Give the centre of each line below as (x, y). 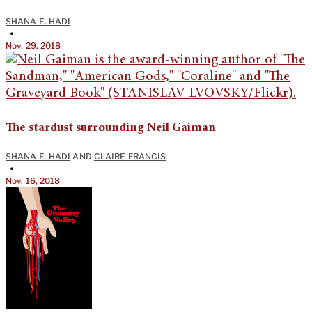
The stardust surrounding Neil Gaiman (111, 128)
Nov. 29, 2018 (33, 45)
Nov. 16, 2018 (33, 180)
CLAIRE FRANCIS (130, 156)
